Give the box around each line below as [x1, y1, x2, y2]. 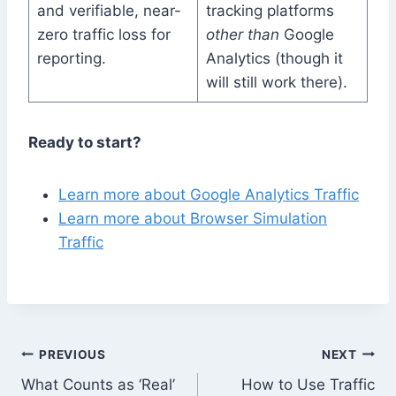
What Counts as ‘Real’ [21, 376, 175, 394]
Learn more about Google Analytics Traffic [58, 186, 359, 204]
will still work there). [205, 73, 347, 92]
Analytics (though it [205, 49, 343, 68]
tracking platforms [205, 2, 334, 20]
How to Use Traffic [241, 376, 375, 394]
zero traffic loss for [36, 26, 171, 44]
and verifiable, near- [36, 2, 181, 20]
